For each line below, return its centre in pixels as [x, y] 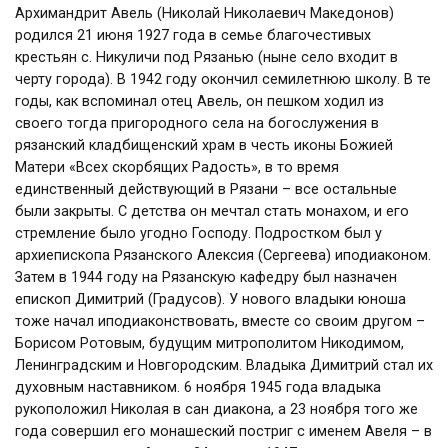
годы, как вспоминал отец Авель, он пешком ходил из [199, 101]
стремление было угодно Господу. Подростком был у [198, 233]
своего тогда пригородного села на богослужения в [197, 123]
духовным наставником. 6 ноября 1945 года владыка [198, 387]
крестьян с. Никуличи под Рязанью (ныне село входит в [206, 57]
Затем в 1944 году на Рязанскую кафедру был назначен [206, 277]
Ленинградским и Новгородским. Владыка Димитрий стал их [224, 365]
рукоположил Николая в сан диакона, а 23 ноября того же [216, 409]
